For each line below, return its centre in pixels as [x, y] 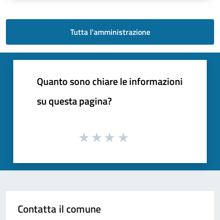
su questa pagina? [74, 101]
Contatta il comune [59, 209]
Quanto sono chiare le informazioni [110, 81]
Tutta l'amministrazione [110, 32]
